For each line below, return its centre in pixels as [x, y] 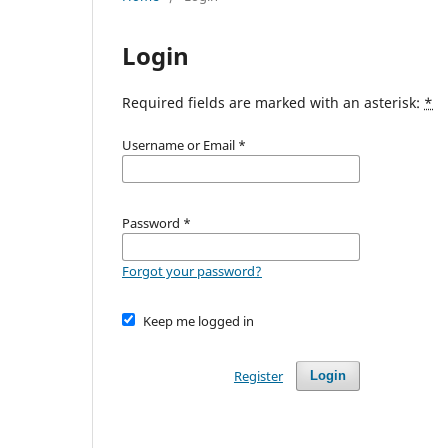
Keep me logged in [198, 320]
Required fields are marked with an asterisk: [273, 102]
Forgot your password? [192, 270]
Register [258, 375]
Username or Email [180, 144]
